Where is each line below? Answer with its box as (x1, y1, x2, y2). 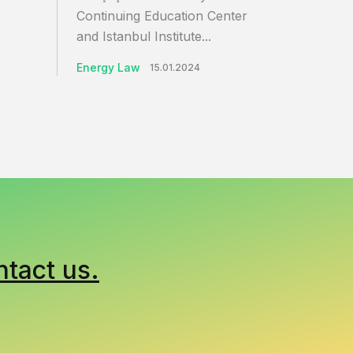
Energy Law (76, 60, 140, 74)
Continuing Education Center (76, 7, 247, 24)
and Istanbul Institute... (76, 28, 211, 44)
